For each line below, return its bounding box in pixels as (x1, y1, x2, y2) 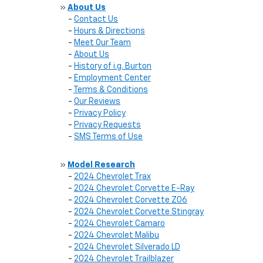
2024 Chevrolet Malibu (74, 231, 159, 240)
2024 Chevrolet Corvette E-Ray (74, 184, 194, 193)
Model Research (68, 161, 135, 169)
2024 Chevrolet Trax (74, 173, 151, 181)
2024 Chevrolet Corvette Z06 (74, 196, 187, 204)
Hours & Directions (74, 27, 145, 35)
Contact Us (74, 15, 118, 23)
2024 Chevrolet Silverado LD (74, 243, 180, 251)
